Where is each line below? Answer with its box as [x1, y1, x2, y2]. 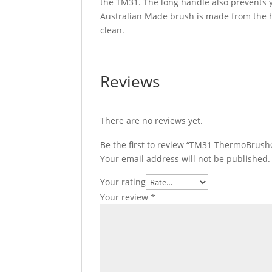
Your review [100, 191, 151, 203]
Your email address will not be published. [100, 153, 271, 165]
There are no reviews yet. [100, 115, 203, 126]
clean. [100, 24, 125, 36]
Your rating [100, 176, 146, 188]
